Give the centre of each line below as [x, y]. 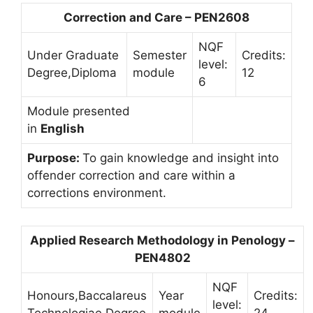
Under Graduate [73, 55]
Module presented [79, 111]
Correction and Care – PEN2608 [156, 17]
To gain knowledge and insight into [181, 158]
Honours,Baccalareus [87, 296]
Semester [160, 55]
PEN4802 [162, 258]
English [63, 128]
